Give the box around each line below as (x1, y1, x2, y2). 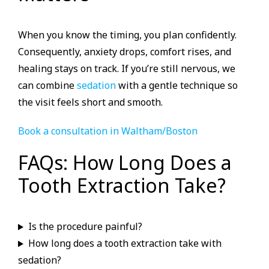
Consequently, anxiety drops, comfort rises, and (18, 45, 231, 59)
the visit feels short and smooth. (18, 95, 163, 109)
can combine (18, 79, 77, 92)
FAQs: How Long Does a (18, 150, 232, 176)
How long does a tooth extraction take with (28, 237, 222, 250)
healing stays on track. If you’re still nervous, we (18, 62, 235, 76)
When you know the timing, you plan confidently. (18, 28, 237, 42)
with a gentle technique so (116, 79, 238, 92)
